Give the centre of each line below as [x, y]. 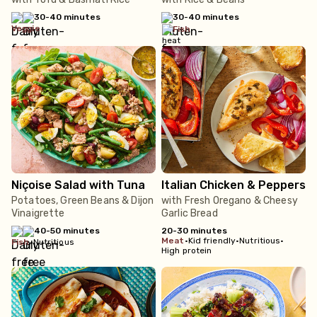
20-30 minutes [194, 231]
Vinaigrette [38, 213]
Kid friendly [212, 241]
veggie [28, 28]
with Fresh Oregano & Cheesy [230, 201]
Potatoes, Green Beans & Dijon [83, 201]
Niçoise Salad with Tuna [78, 185]
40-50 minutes [67, 231]
